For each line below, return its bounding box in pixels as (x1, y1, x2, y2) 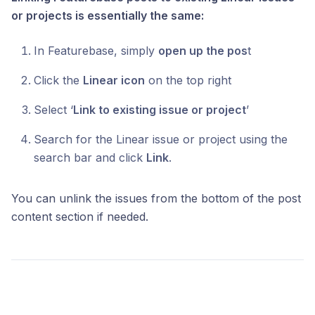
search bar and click (34, 150, 146, 165)
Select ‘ (34, 103, 73, 117)
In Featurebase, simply (34, 44, 158, 58)
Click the (34, 73, 83, 88)
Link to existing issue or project (73, 103, 246, 117)
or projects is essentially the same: (11, 8, 204, 23)
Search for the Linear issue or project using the (34, 132, 288, 147)
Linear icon (83, 73, 145, 88)
